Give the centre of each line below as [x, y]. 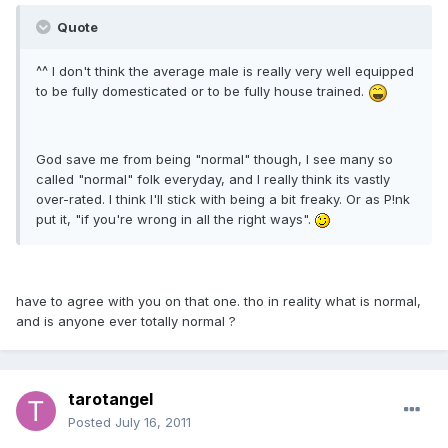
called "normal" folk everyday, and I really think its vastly [213, 178]
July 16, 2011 [153, 422]
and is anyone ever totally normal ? [126, 320]
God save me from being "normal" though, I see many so [214, 158]
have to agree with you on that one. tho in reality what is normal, [218, 300]
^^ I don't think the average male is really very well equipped [225, 71]
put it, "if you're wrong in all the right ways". [175, 218]
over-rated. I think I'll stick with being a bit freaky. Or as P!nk [223, 198]
